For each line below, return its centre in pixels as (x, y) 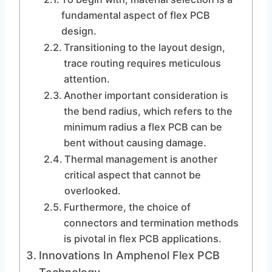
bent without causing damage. (135, 143)
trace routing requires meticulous (142, 63)
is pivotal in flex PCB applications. (142, 239)
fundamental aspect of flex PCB (135, 15)
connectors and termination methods (151, 223)
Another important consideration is (146, 95)
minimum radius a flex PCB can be (143, 127)
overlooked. (92, 191)
